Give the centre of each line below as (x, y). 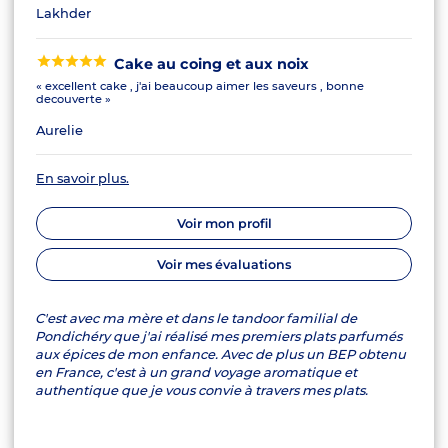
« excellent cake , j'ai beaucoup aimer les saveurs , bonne (199, 86)
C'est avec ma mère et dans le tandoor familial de (196, 318)
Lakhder (63, 13)
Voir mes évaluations (224, 264)
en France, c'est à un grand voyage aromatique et (196, 372)
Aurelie (59, 129)
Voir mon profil (224, 224)
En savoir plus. (82, 178)
